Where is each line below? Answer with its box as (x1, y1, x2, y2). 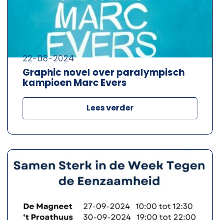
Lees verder (86, 102, 134, 113)
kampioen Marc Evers (23, 76, 127, 89)
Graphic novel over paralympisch (23, 65, 185, 79)
